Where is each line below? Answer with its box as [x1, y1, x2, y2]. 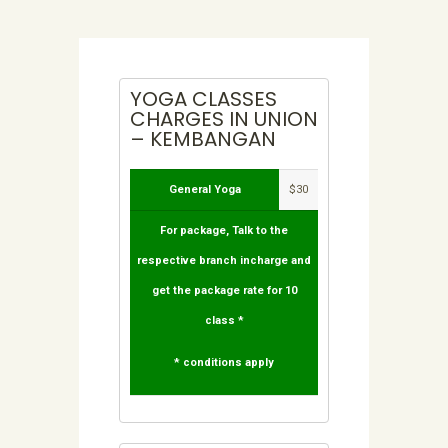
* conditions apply [174, 356, 274, 370]
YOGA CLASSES [130, 85, 277, 114]
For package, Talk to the [160, 224, 288, 238]
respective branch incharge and [137, 254, 311, 268]
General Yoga [168, 183, 241, 197]
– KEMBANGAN [130, 125, 276, 154]
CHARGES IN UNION [130, 105, 318, 134]
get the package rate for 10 [151, 284, 297, 298]
